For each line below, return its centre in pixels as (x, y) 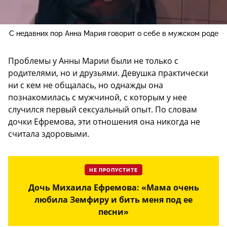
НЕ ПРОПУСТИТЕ (113, 171)
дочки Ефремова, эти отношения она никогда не (104, 122)
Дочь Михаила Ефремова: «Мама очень (113, 188)
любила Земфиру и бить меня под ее (113, 200)
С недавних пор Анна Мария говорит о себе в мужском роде (113, 34)
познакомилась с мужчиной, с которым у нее (98, 98)
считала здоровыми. (49, 134)
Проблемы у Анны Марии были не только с (93, 61)
